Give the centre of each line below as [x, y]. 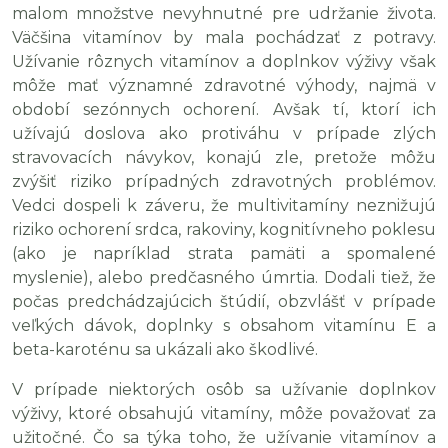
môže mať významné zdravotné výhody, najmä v [224, 85]
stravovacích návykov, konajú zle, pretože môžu [224, 157]
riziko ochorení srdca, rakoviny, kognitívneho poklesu [224, 229]
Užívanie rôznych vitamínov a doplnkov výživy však [224, 61]
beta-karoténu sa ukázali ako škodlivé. [165, 349]
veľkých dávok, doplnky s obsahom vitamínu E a [224, 325]
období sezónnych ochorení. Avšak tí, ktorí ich [224, 109]
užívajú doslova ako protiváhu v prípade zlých [224, 133]
